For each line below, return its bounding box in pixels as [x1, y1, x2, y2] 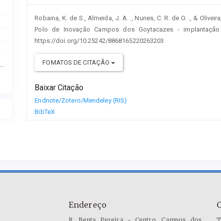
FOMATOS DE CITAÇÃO [42, 59, 111, 66]
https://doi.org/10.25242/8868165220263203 [35, 37, 164, 44]
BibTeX [35, 108, 55, 115]
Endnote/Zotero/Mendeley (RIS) [35, 97, 127, 104]
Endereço [69, 199, 107, 210]
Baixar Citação [35, 83, 83, 92]
